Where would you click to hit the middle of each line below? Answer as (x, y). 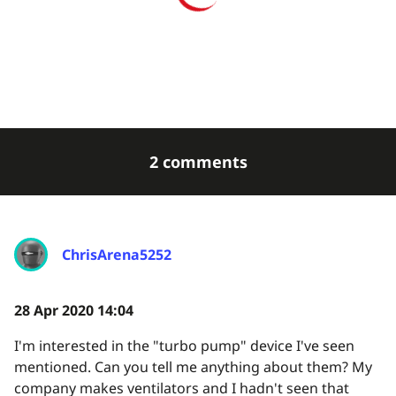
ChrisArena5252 (117, 254)
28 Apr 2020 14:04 (74, 310)
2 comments (198, 161)
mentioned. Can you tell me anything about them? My (193, 366)
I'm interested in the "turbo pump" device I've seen (184, 345)
